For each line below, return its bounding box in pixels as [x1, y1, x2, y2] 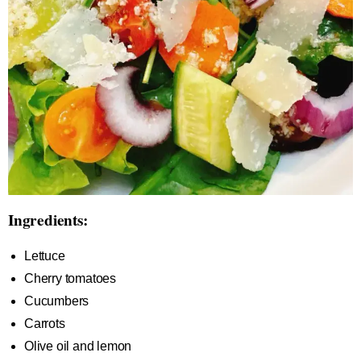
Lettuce [24, 249, 65, 263]
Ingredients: [8, 209, 88, 231]
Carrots [24, 317, 65, 330]
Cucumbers [24, 294, 89, 308]
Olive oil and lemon [24, 339, 132, 353]
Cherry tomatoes [24, 272, 116, 285]
